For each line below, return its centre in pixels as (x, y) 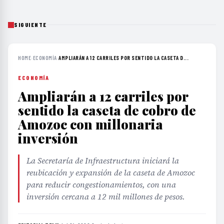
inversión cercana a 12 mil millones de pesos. (106, 197)
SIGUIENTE (30, 25)
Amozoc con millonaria (90, 124)
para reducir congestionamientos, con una (101, 185)
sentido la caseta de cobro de (107, 110)
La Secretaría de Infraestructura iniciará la (103, 161)
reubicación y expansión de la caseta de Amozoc (111, 173)
